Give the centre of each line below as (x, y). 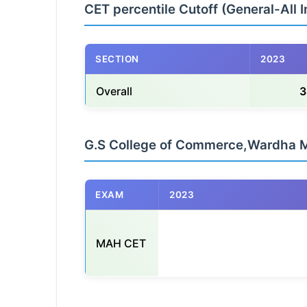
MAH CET (121, 244)
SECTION (117, 59)
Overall (114, 91)
